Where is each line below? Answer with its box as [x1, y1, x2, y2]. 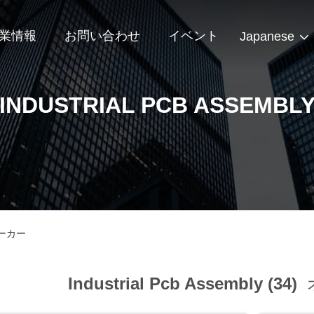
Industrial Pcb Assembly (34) [68, 274, 302, 293]
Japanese [240, 29, 294, 44]
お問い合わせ [64, 29, 140, 43]
